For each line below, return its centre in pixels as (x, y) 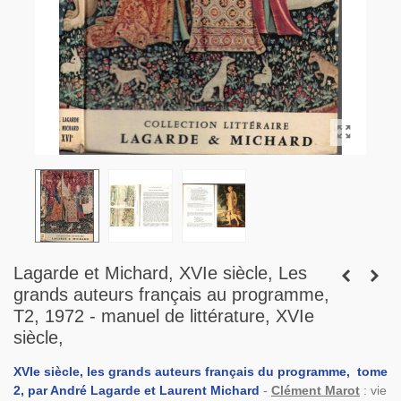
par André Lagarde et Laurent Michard (144, 390)
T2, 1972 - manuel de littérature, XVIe (164, 316)
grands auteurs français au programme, (171, 294)
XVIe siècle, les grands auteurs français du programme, (183, 371)
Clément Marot (316, 390)
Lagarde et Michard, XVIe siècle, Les (160, 273)
